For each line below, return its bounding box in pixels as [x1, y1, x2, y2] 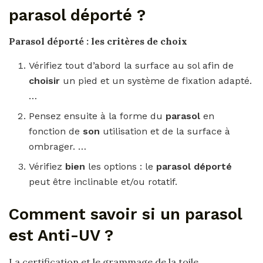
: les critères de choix [86, 35, 187, 48]
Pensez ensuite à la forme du [29, 110, 166, 122]
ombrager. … [29, 141, 87, 153]
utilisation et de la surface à [103, 126, 231, 137]
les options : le [88, 161, 157, 173]
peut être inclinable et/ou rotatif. [29, 176, 178, 188]
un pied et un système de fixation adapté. [63, 75, 252, 87]
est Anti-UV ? [9, 226, 113, 245]
